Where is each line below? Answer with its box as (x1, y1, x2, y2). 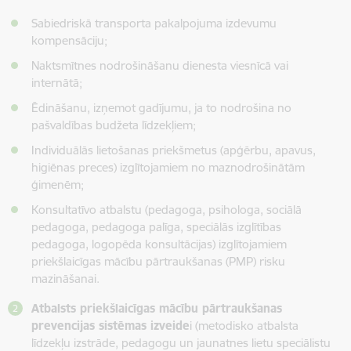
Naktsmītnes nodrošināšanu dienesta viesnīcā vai (31, 57, 288, 73)
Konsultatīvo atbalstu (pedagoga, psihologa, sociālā (31, 201, 302, 217)
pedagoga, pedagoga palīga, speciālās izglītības (31, 219, 281, 234)
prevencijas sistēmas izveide (31, 317, 190, 333)
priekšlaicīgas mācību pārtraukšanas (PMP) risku (31, 253, 285, 269)
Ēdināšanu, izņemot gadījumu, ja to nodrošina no (31, 100, 291, 115)
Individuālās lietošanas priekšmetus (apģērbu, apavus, (31, 142, 316, 157)
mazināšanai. (31, 270, 100, 286)
